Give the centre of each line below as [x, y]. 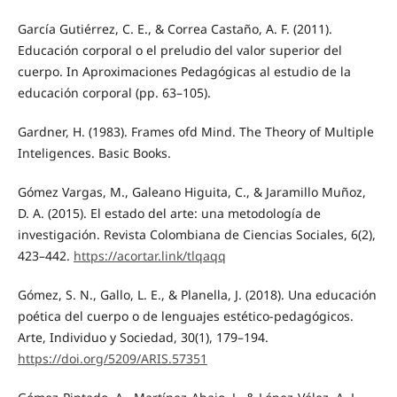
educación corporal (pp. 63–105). [114, 93]
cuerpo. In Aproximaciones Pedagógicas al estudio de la [184, 72]
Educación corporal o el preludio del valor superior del [179, 51]
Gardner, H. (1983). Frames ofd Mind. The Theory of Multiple [195, 132]
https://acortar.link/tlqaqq [149, 256]
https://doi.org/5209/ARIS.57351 [112, 359]
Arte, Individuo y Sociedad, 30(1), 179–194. [143, 338]
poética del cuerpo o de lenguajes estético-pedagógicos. [185, 316]
